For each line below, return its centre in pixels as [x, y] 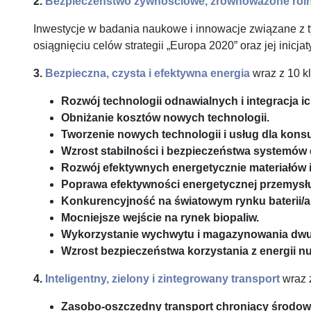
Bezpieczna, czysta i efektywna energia [148, 73]
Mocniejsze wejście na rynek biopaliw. [160, 218]
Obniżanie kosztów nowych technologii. [165, 118]
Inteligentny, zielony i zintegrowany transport [162, 279]
